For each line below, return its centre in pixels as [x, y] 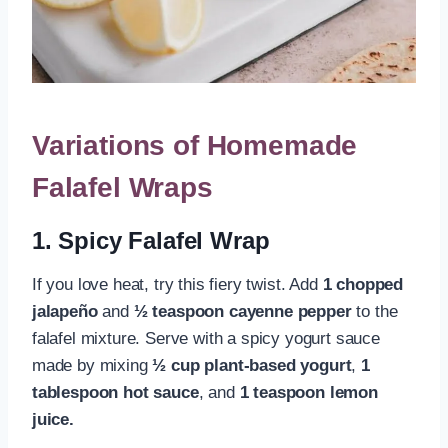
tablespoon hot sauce [115, 393]
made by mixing [92, 366]
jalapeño [65, 312]
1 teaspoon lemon [308, 393]
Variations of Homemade [195, 146]
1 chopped [363, 285]
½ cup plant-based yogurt [252, 366]
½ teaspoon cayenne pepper [242, 312]
